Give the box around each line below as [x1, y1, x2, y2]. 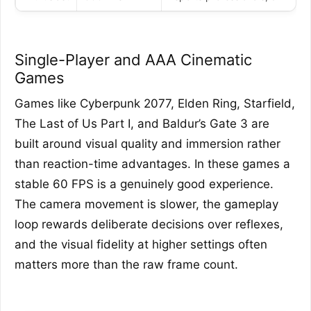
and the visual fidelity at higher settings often [15, 237, 267, 251]
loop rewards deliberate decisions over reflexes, [15, 217, 283, 231]
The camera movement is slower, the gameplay [15, 196, 278, 211]
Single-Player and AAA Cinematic [15, 50, 252, 69]
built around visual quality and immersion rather [15, 136, 280, 151]
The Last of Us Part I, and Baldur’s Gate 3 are [15, 116, 269, 131]
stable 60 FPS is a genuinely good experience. [15, 176, 274, 191]
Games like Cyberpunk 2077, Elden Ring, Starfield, [15, 96, 295, 110]
